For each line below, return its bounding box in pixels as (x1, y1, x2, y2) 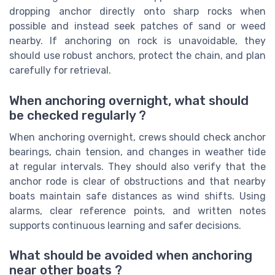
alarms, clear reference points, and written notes (9, 204, 266, 217)
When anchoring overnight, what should (9, 93, 249, 108)
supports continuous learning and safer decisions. (9, 219, 241, 231)
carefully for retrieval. (9, 64, 111, 77)
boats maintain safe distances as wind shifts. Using (9, 190, 266, 202)
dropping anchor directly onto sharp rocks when (9, 6, 266, 18)
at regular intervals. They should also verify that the (9, 160, 266, 172)
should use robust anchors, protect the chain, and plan (9, 50, 266, 62)
